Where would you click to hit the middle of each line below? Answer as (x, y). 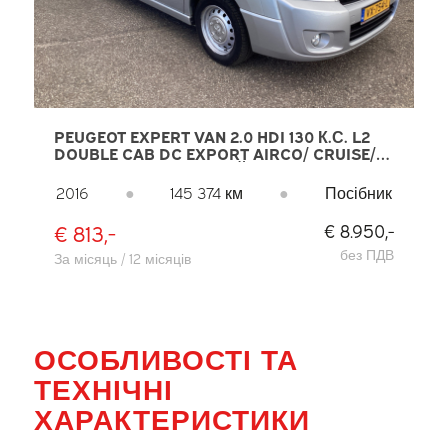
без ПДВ (367, 254)
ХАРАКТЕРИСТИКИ (171, 417)
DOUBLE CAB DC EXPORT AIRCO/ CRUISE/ (214, 153)
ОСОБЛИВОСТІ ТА (165, 357)
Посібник (359, 192)
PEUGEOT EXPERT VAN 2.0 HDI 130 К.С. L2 (211, 136)
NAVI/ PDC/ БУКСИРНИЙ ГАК (167, 170)
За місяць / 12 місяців (122, 258)
